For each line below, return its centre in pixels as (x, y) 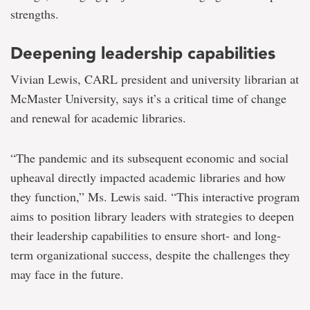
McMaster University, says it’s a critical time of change (148, 99)
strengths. (35, 14)
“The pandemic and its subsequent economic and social (149, 158)
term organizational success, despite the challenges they (150, 255)
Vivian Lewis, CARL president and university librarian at (155, 79)
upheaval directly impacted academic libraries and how (148, 177)
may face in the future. (67, 274)
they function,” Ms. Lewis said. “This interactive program (155, 197)
